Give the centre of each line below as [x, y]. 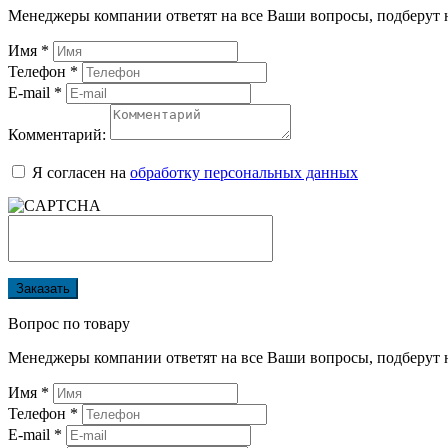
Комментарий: [57, 135]
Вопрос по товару [69, 324]
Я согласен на [81, 173]
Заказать [43, 289]
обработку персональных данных [244, 173]
